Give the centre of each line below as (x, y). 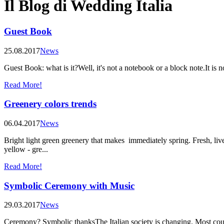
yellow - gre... (26, 149)
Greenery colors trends (50, 104)
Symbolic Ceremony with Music (69, 185)
